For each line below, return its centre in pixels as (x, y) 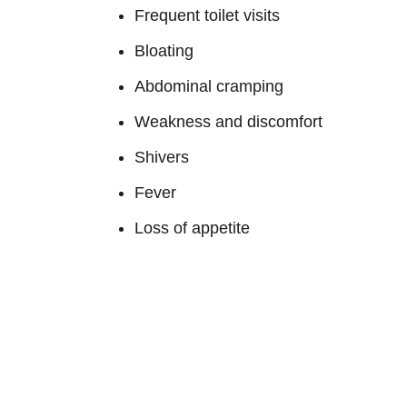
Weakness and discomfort (228, 121)
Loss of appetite (192, 228)
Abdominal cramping (209, 86)
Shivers (162, 157)
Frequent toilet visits (207, 15)
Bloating (164, 50)
